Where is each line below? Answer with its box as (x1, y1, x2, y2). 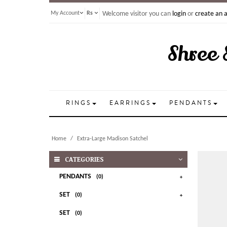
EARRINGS (109, 99, 151, 107)
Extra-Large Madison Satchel (77, 136, 148, 142)
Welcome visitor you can (102, 10, 172, 18)
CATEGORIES (65, 155, 104, 164)
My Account (51, 10, 80, 16)
